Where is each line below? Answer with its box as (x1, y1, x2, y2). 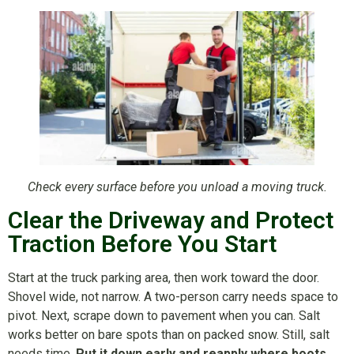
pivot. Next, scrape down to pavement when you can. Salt (8, 307, 320, 323)
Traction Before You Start (8, 229, 277, 258)
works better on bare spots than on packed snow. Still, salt (8, 326, 330, 342)
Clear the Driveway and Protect (8, 205, 333, 234)
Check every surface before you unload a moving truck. (27, 179, 327, 195)
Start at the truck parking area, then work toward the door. (8, 269, 319, 285)
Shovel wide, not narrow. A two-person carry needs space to (8, 288, 338, 304)
